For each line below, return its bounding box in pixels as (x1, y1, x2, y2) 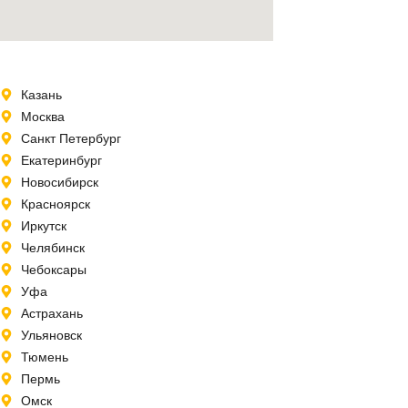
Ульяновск (20, 327, 82, 342)
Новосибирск (20, 174, 98, 189)
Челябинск (20, 240, 85, 255)
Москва (20, 108, 65, 124)
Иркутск (20, 218, 66, 233)
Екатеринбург (20, 152, 102, 168)
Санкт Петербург (20, 130, 121, 146)
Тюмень (20, 349, 68, 364)
